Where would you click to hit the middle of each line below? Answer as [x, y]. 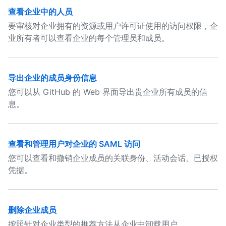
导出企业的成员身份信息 [52, 78]
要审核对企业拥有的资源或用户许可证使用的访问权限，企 [113, 26]
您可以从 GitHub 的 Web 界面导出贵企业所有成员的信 [108, 92]
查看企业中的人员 [40, 12]
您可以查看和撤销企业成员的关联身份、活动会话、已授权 [113, 158]
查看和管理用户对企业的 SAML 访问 [74, 144]
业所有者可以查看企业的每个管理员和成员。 [89, 38]
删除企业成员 [32, 210]
